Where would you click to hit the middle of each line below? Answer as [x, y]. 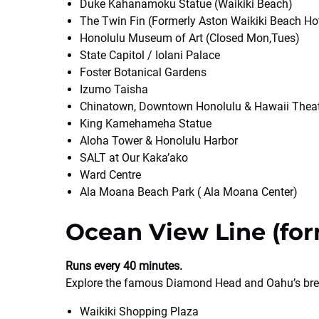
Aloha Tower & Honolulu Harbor [159, 141]
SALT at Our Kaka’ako [134, 158]
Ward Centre [110, 175]
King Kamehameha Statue [146, 124]
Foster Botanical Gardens [143, 72]
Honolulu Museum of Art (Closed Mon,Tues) [190, 38]
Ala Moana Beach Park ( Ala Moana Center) [189, 192]
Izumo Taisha [114, 89]
